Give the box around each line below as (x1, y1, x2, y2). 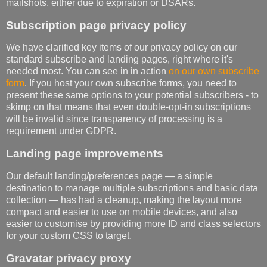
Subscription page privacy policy (6, 18, 187, 32)
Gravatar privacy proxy (6, 252, 131, 265)
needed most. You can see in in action (6, 66, 169, 77)
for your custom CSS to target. (6, 231, 132, 241)
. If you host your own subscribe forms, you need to (24, 78, 237, 89)
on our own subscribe (169, 66, 259, 77)
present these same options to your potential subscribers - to (6, 90, 259, 101)
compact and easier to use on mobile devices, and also (6, 207, 237, 218)
